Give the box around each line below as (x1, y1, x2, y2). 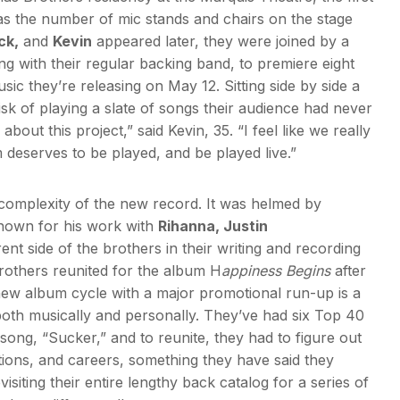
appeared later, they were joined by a (92, 31, 349, 50)
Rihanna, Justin (158, 216, 268, 235)
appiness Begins (221, 261, 330, 279)
